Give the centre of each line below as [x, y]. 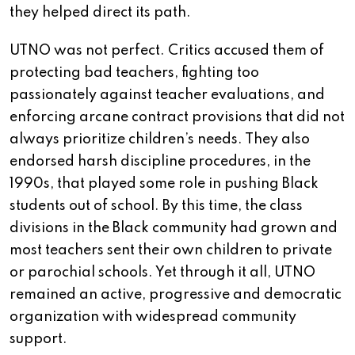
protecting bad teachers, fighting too [134, 73]
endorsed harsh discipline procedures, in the [160, 162]
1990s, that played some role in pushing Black [164, 184]
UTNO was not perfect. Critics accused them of [167, 51]
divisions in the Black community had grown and [174, 229]
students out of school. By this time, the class [156, 206]
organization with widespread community [153, 317]
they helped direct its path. [100, 13]
